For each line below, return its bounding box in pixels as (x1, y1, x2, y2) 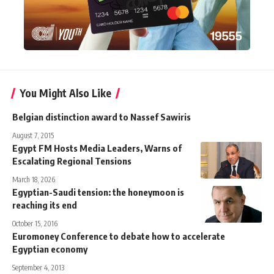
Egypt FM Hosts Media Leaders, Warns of (12, 142, 182, 154)
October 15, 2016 (12, 218, 57, 228)
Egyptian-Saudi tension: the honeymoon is (12, 186, 184, 198)
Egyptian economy (12, 243, 87, 254)
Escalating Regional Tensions (12, 155, 131, 166)
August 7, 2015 (12, 130, 54, 140)
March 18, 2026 (12, 174, 55, 184)
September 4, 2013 (12, 262, 64, 272)
